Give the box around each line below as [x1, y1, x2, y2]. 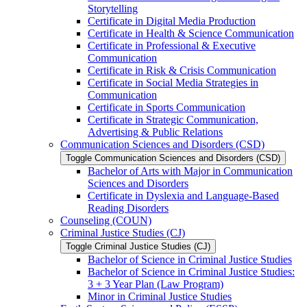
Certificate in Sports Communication [88, 101, 245, 114]
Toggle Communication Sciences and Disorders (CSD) [66, 153, 280, 164]
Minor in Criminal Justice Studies [88, 291, 232, 303]
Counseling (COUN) [60, 214, 151, 227]
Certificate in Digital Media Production [88, 15, 256, 27]
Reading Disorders [88, 202, 169, 214]
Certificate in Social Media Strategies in [88, 77, 258, 89]
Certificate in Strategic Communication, [88, 114, 258, 126]
